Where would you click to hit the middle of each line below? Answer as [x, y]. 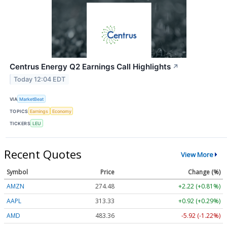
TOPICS [19, 111]
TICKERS [20, 123]
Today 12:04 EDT [40, 79]
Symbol [17, 172]
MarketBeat [32, 99]
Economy [62, 111]
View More [197, 154]
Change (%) [204, 172]
